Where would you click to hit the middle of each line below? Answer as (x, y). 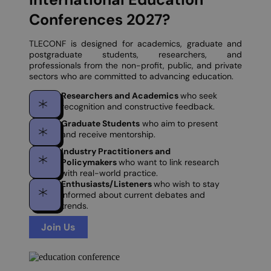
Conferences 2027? (100, 20)
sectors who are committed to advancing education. (132, 76)
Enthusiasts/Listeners (107, 184)
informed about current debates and (133, 195)
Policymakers (90, 162)
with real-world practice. (109, 173)
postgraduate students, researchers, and (135, 54)
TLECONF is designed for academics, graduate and (135, 44)
